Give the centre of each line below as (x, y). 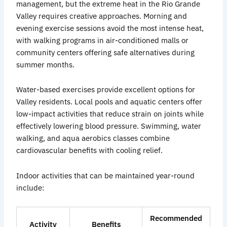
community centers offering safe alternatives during (106, 52)
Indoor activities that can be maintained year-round (106, 175)
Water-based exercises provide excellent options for (106, 90)
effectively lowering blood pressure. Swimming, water (109, 126)
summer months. (46, 64)
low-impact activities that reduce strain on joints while (110, 114)
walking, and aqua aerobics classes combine (93, 138)
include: (30, 187)
